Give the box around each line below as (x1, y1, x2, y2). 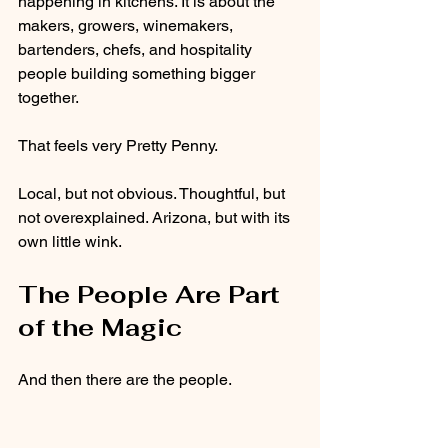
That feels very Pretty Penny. (18, 135, 218, 155)
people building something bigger (18, 63, 259, 83)
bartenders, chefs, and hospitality (18, 39, 256, 59)
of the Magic (18, 311, 182, 343)
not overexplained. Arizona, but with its (18, 207, 294, 227)
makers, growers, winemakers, (18, 15, 237, 35)
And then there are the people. (18, 369, 232, 389)
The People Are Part (18, 278, 287, 310)
